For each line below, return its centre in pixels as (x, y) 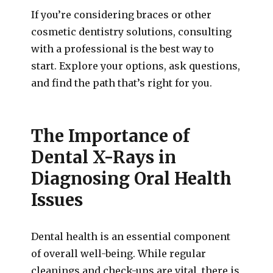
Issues (57, 200)
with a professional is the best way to (123, 49)
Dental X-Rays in (104, 157)
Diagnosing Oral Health (132, 179)
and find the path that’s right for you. (122, 83)
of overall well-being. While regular (119, 253)
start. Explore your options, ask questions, (136, 66)
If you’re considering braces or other (122, 15)
